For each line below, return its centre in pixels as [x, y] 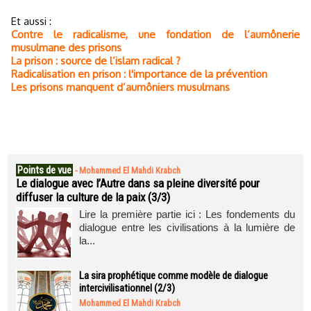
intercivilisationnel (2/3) [127, 288]
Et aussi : [31, 21]
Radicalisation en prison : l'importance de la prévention [139, 74]
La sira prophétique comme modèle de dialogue [174, 276]
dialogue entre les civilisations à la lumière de [187, 227]
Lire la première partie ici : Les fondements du [187, 214]
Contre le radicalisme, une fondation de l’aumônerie [155, 34]
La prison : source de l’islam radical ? [96, 60]
